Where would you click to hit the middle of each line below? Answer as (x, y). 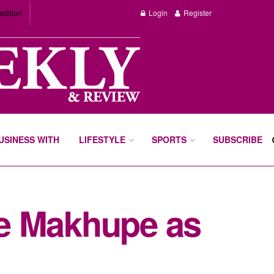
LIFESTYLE (102, 139)
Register (197, 13)
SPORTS (169, 139)
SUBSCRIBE (238, 139)
